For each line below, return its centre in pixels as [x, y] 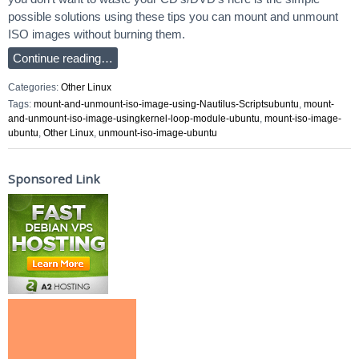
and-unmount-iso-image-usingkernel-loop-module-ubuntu [134, 119]
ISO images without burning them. [97, 34]
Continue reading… [63, 58]
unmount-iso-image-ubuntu [158, 133]
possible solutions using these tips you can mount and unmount [173, 16]
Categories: [34, 87]
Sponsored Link [54, 178]
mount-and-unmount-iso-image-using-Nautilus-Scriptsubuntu [166, 105]
